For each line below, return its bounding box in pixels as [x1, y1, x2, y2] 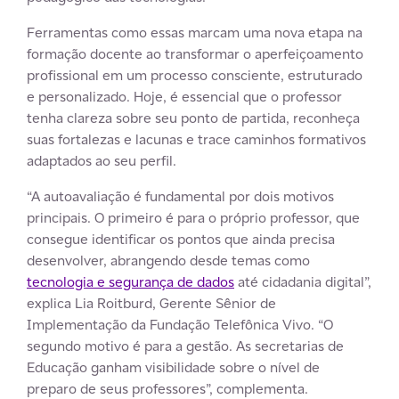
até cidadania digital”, [234, 272, 371, 291]
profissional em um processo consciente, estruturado [27, 65, 362, 85]
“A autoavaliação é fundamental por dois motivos [27, 186, 334, 206]
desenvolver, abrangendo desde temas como [27, 250, 310, 270]
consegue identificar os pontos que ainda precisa [27, 229, 335, 248]
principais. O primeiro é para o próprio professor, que [27, 208, 360, 227]
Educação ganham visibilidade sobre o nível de [27, 357, 320, 377]
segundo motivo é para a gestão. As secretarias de [27, 336, 344, 355]
